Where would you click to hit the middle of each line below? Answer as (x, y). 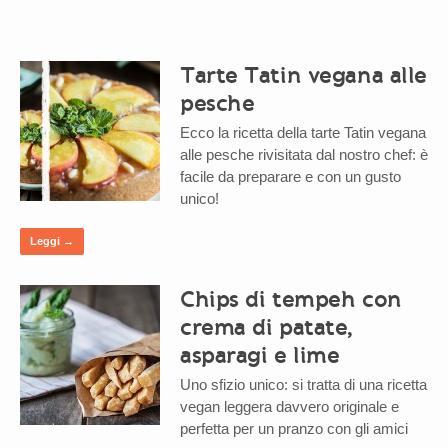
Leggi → (52, 241)
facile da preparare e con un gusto (290, 177)
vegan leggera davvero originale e (289, 407)
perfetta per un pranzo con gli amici (294, 429)
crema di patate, (266, 327)
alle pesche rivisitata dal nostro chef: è (304, 155)
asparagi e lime (260, 355)
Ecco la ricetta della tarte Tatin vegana (303, 133)
